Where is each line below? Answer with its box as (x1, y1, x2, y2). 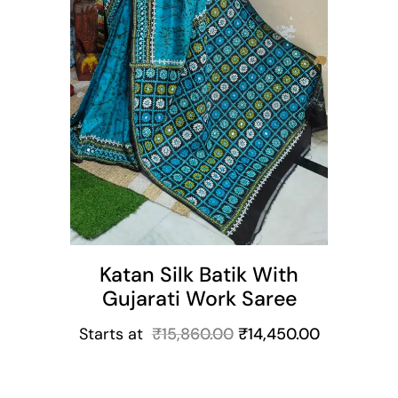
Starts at (78, 322, 143, 345)
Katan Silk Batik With (99, 260, 298, 288)
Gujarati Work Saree (101, 284, 297, 312)
